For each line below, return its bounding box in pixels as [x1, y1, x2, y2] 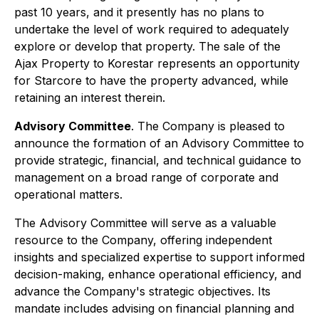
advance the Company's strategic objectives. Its [14, 284, 271, 298]
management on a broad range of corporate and [14, 170, 278, 184]
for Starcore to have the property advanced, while [14, 73, 288, 88]
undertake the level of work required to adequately [14, 22, 289, 36]
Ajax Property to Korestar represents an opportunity [14, 56, 300, 70]
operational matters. [14, 187, 122, 202]
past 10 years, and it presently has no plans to [14, 5, 264, 19]
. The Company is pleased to [131, 119, 285, 133]
